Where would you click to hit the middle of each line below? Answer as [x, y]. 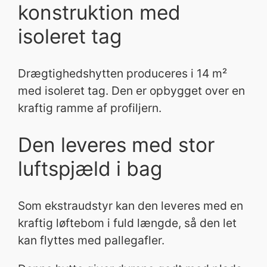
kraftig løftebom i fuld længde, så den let [128, 223]
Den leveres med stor [117, 145]
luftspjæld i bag [90, 169]
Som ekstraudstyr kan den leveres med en [131, 205]
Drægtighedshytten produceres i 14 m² [123, 73]
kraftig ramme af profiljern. [90, 108]
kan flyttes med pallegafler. [91, 240]
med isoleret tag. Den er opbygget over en [132, 90]
